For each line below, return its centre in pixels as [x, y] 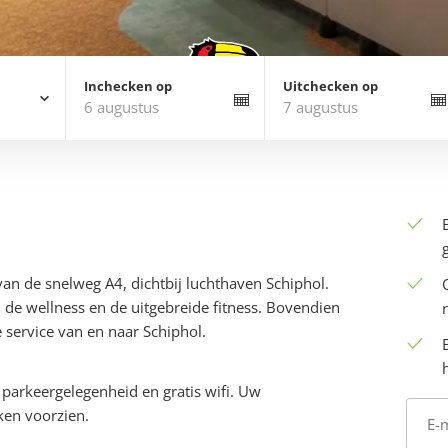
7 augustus [320, 106]
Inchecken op [128, 85]
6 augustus [122, 106]
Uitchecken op [330, 85]
